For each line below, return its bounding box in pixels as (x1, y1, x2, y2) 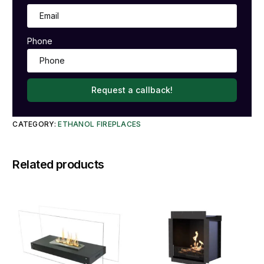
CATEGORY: (12, 119, 58, 128)
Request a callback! (91, 84, 173, 95)
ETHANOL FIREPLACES (58, 119, 141, 128)
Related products (12, 157, 104, 172)
